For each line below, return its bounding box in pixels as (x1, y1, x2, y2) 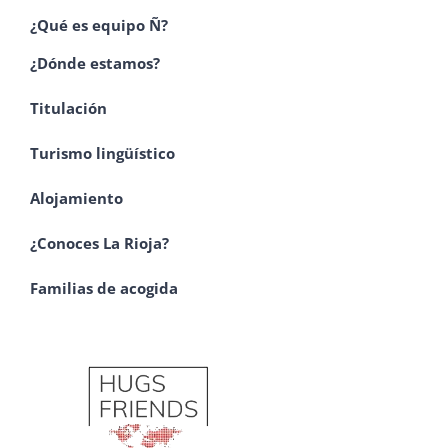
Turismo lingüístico (30, 143, 175, 164)
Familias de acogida (30, 277, 178, 298)
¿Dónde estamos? (30, 53, 160, 74)
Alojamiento (30, 187, 123, 208)
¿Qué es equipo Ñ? (30, 15, 172, 36)
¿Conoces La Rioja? (30, 232, 169, 253)
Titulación (30, 98, 107, 119)
